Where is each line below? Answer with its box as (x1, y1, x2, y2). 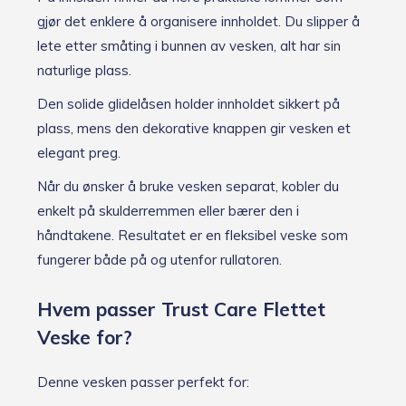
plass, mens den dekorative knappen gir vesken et (37, 120, 351, 138)
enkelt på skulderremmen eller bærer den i (37, 202, 299, 220)
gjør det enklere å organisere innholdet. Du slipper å (37, 13, 360, 31)
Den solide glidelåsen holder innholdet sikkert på (37, 95, 340, 113)
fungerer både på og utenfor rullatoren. (37, 251, 282, 269)
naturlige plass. (37, 62, 131, 80)
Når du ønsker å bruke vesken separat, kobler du (37, 178, 339, 196)
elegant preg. (37, 144, 121, 162)
